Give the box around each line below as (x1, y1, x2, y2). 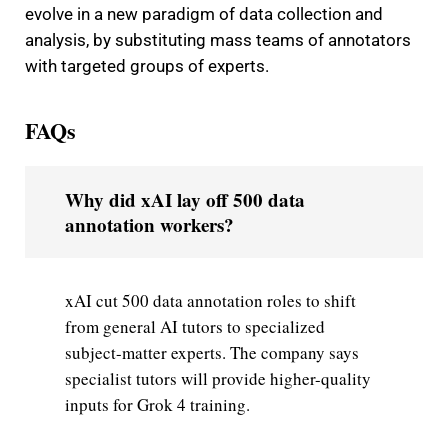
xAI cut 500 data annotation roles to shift (65, 289, 356, 312)
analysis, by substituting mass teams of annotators (25, 30, 411, 50)
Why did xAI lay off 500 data (65, 186, 305, 213)
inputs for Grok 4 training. (65, 393, 250, 416)
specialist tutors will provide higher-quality (65, 367, 371, 390)
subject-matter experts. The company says (65, 341, 359, 364)
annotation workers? (65, 211, 234, 238)
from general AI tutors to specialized (65, 315, 325, 338)
